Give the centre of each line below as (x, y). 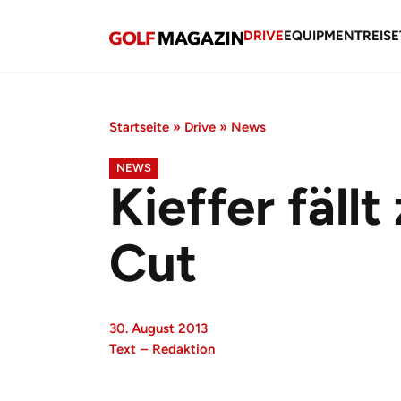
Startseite (139, 127)
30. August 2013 (158, 328)
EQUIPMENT (323, 35)
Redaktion (183, 349)
